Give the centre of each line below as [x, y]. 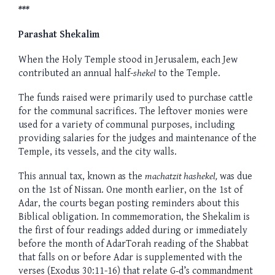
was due [235, 177]
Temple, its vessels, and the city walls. [98, 152]
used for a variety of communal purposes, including [127, 125]
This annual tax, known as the [82, 177]
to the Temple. [188, 73]
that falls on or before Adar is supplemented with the [130, 258]
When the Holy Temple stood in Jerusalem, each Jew [128, 60]
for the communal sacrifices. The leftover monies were [133, 112]
